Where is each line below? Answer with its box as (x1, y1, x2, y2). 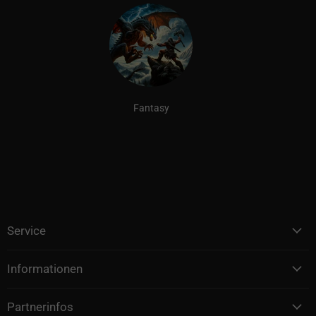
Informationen (7, 261, 83, 276)
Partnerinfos (7, 299, 73, 314)
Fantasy (133, 102, 169, 114)
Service (7, 223, 46, 238)
